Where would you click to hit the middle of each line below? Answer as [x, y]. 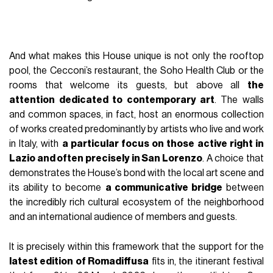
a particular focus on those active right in [163, 144]
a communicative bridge [164, 187]
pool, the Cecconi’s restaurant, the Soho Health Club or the [136, 70]
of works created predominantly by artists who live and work [136, 129]
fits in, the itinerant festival [206, 261]
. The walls [239, 100]
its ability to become [57, 187]
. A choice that [233, 158]
